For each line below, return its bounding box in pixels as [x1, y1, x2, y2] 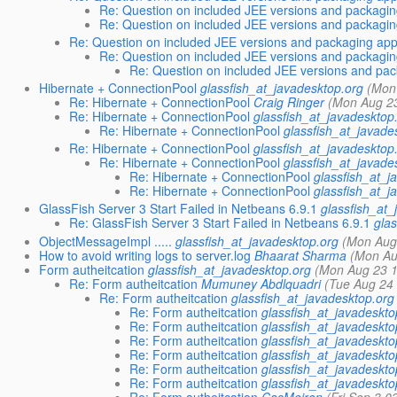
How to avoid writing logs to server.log [39, 245, 252, 264]
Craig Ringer [253, 93, 325, 112]
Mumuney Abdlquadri [201, 274, 322, 292]
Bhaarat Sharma [254, 245, 347, 264]
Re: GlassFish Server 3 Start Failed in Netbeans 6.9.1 [69, 214, 371, 232]
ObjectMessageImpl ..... [39, 231, 173, 250]
